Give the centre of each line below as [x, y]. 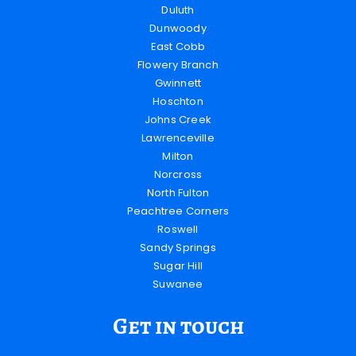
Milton [178, 157]
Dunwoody [178, 29]
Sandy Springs [178, 248]
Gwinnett [178, 83]
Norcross [178, 175]
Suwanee [178, 284]
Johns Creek [178, 120]
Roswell [178, 230]
